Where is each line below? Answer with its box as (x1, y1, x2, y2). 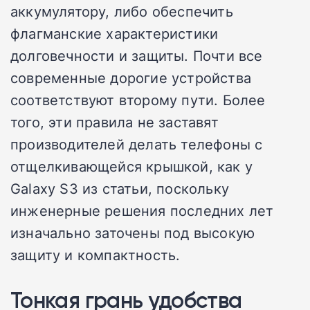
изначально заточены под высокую (10, 222, 255, 242)
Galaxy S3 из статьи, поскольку (10, 178, 229, 198)
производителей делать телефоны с (10, 134, 263, 154)
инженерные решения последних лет (10, 200, 274, 220)
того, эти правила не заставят (10, 111, 219, 131)
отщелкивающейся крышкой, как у (10, 156, 253, 176)
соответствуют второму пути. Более (10, 89, 266, 109)
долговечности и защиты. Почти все (10, 45, 263, 65)
